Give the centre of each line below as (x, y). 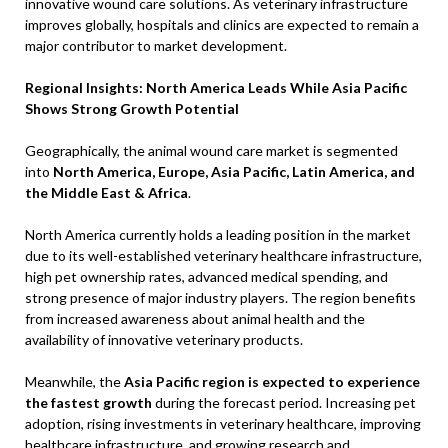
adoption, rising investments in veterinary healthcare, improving (223, 423)
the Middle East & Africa (106, 192)
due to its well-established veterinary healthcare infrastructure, (223, 255)
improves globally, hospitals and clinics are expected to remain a (222, 24)
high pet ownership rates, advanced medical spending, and (206, 276)
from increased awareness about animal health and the (195, 318)
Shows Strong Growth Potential (132, 108)
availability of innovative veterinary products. (164, 339)
